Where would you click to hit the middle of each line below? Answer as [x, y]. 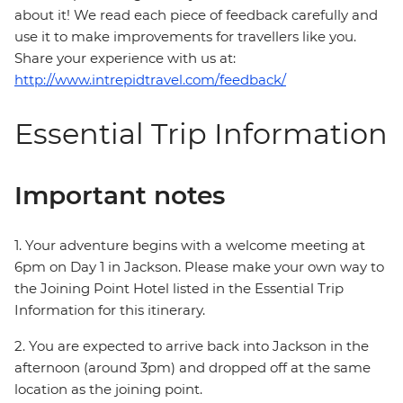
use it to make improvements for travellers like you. [185, 37]
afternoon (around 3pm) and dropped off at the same [193, 368]
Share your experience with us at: [125, 58]
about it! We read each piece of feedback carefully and [196, 15]
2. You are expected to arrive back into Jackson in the [192, 346]
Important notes [120, 196]
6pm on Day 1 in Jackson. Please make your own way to [199, 267]
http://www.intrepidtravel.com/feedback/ [150, 80]
